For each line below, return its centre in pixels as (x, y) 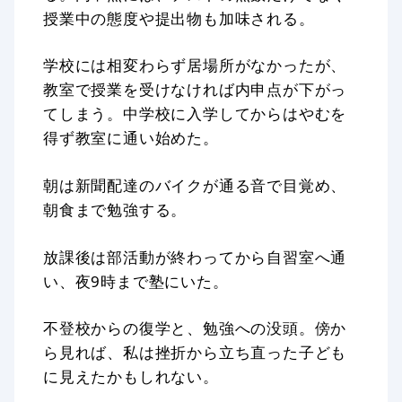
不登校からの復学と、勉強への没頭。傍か (195, 328)
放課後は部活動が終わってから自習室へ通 (195, 257)
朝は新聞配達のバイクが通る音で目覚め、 (195, 185)
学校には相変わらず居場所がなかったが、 (195, 66)
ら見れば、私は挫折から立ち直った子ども (195, 353)
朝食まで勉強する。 (115, 210)
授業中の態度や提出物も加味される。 (179, 18)
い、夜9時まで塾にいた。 (136, 281)
